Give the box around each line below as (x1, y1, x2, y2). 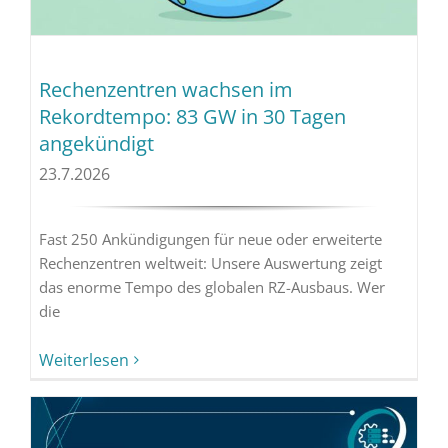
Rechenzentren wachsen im (38, 76, 293, 104)
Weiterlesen (38, 349, 129, 372)
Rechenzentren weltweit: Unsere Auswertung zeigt (38, 253, 382, 274)
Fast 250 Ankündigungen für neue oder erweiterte (38, 229, 382, 250)
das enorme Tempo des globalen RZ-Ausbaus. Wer (38, 277, 385, 298)
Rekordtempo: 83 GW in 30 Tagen (38, 103, 346, 131)
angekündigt (38, 130, 154, 158)
